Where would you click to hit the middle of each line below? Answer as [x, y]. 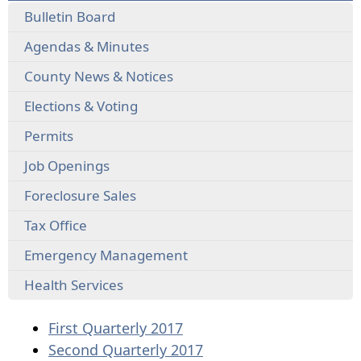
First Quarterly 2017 [115, 328]
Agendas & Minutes [86, 47]
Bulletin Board [69, 17]
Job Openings [66, 166]
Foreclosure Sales [80, 196]
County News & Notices [98, 77]
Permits [48, 136]
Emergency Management [106, 255]
